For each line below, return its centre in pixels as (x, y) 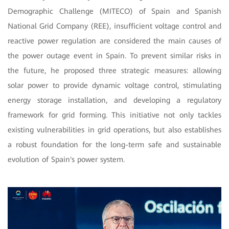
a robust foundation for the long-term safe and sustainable (114, 144)
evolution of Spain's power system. (66, 159)
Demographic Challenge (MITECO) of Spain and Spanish (114, 11)
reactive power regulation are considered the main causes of (114, 41)
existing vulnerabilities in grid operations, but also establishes (114, 130)
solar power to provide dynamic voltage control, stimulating (114, 85)
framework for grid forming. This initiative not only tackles (114, 115)
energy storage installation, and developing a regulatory (114, 100)
